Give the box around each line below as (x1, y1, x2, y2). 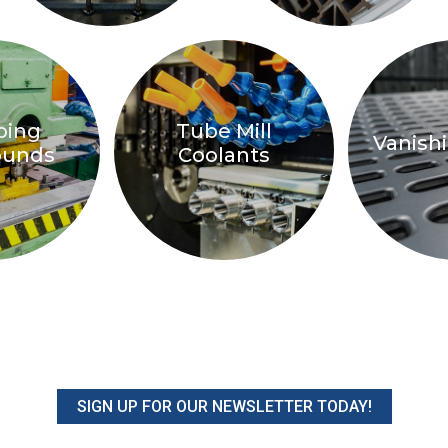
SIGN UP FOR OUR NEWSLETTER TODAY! (76, 397, 372, 416)
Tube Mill (176, 118, 272, 143)
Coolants (178, 142, 270, 167)
